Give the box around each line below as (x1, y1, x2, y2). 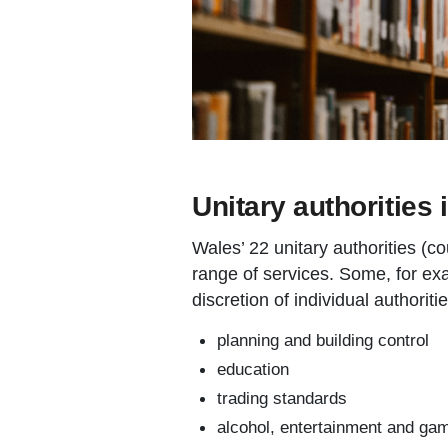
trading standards (217, 387, 347, 408)
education (217, 358, 289, 379)
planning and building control (217, 329, 429, 350)
